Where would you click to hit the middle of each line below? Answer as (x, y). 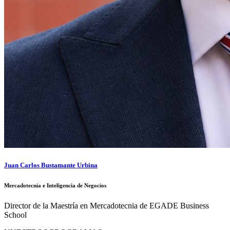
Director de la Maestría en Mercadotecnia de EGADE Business (107, 205)
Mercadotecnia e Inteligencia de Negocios (55, 185)
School (15, 215)
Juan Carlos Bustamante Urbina (51, 165)
